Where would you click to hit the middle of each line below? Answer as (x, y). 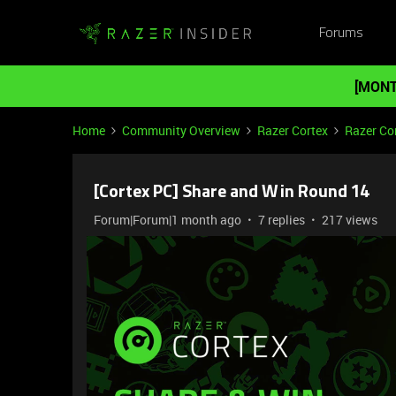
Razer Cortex (293, 130)
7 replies (282, 220)
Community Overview (181, 130)
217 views (350, 220)
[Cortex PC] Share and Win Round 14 (232, 193)
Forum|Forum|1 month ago (168, 220)
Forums (341, 33)
